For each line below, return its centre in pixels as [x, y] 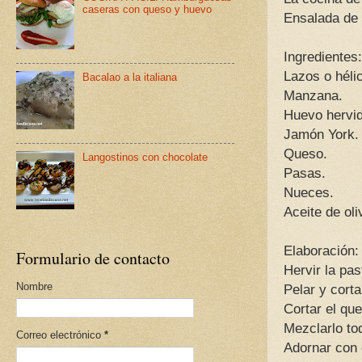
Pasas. [305, 174]
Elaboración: [321, 251]
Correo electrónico [60, 335]
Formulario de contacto [93, 259]
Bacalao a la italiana [130, 78]
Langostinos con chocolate [145, 158]
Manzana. [313, 96]
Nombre [34, 287]
